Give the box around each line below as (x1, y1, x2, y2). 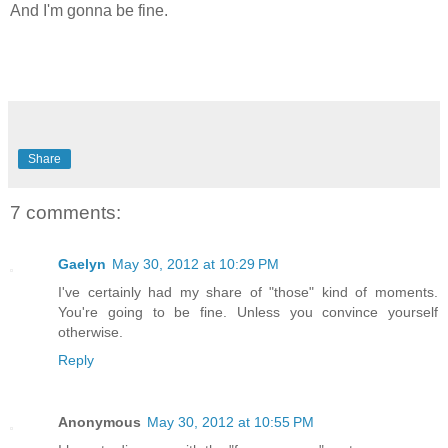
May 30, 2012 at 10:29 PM (112, 255, 279, 272)
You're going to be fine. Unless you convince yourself (58, 303, 438, 320)
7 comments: (10, 201, 121, 223)
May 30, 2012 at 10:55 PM (147, 413, 314, 430)
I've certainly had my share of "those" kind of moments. (58, 283, 438, 300)
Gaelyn (58, 255, 106, 272)
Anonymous (58, 413, 141, 430)
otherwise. (58, 323, 123, 340)
